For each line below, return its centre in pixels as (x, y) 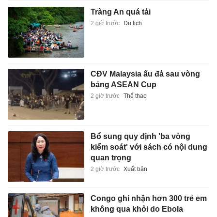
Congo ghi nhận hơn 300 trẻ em (148, 199)
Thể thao (135, 96)
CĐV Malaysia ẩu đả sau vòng (145, 74)
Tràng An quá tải (120, 12)
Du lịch (132, 23)
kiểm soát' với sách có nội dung (149, 147)
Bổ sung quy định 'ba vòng (140, 136)
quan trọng (111, 157)
